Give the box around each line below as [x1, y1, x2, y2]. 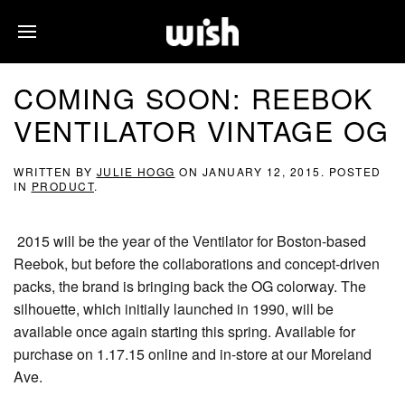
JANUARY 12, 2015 [202, 164, 321, 179]
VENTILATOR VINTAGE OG [14, 110, 390, 150]
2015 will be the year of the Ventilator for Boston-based [14, 231, 366, 251]
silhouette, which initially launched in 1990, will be [14, 298, 334, 319]
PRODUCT [31, 178, 94, 193]
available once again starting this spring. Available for [14, 321, 355, 342]
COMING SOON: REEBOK [14, 78, 373, 118]
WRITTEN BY [14, 164, 97, 179]
